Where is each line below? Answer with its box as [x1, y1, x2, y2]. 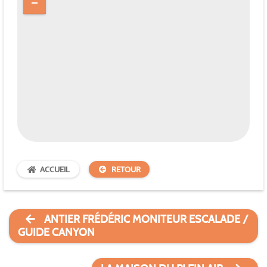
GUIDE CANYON [18, 226, 95, 240]
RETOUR [111, 164, 141, 174]
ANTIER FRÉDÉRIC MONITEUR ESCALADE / [44, 213, 249, 226]
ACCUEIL [40, 164, 70, 174]
